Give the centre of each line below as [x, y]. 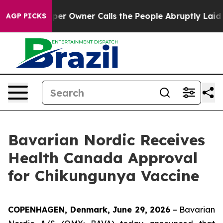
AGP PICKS [26, 16]
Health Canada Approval [103, 158]
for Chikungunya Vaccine [104, 176]
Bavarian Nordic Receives [107, 140]
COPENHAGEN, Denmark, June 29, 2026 [89, 210]
